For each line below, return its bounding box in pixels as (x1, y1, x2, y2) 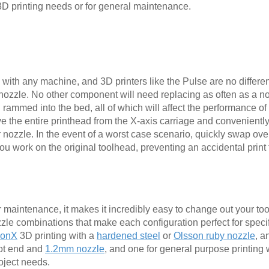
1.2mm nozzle (45, 243, 104, 254)
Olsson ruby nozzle (174, 230, 255, 241)
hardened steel (97, 230, 160, 241)
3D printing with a (17, 230, 97, 241)
